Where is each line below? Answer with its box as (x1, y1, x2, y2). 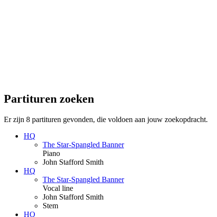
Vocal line (43, 184, 73, 193)
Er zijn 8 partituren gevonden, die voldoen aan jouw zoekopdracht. (4, 115, 208, 124)
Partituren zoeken (4, 93, 94, 106)
